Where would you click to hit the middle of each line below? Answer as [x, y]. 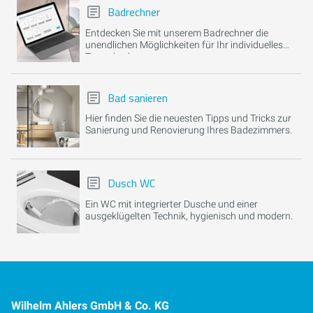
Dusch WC [131, 183]
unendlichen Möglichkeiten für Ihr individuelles [184, 44]
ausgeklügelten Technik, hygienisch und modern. [189, 216]
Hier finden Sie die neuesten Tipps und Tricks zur [188, 118]
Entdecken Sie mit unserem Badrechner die [176, 32]
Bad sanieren [137, 97]
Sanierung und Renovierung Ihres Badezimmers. [188, 130]
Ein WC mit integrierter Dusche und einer [171, 204]
